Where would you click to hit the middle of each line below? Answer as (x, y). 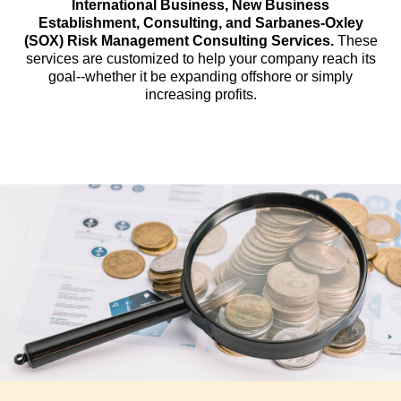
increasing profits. (200, 94)
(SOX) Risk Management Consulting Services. (180, 41)
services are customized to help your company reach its (200, 59)
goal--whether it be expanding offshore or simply (200, 77)
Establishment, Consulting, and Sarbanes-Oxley (200, 23)
